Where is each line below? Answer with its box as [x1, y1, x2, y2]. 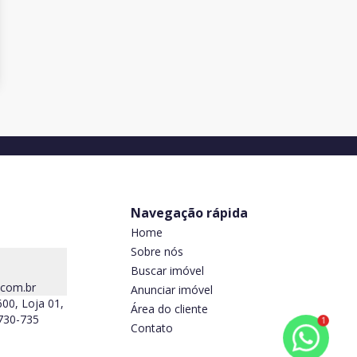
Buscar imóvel [131, 263, 204, 278]
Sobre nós [131, 244, 183, 259]
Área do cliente [131, 301, 208, 316]
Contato [131, 320, 173, 335]
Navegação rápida [131, 204, 248, 222]
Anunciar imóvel [131, 282, 213, 297]
